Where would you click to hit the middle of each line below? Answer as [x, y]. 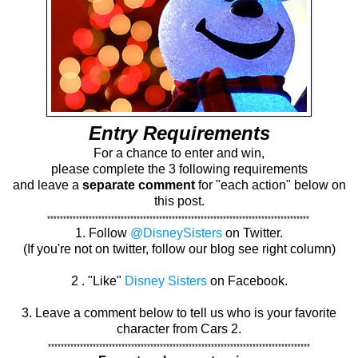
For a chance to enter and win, [179, 153]
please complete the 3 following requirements [179, 169]
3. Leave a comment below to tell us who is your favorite [179, 313]
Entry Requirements [179, 133]
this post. [179, 201]
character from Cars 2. [179, 329]
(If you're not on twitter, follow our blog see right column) [179, 249]
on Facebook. [247, 281]
